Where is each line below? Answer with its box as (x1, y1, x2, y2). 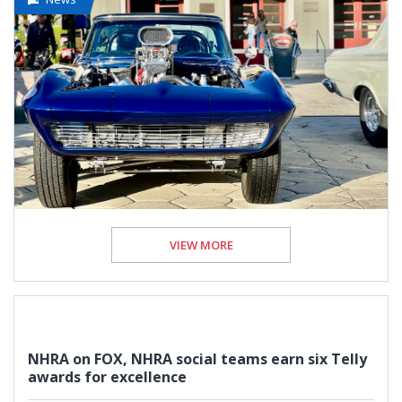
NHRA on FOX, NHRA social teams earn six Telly (28, 348, 367, 369)
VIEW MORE (169, 236, 233, 253)
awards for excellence (28, 366, 187, 387)
